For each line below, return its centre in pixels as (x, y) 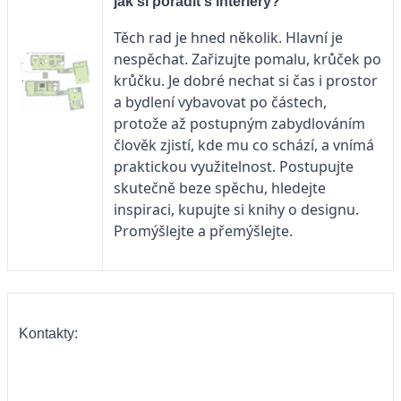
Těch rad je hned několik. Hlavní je (228, 37)
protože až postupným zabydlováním (239, 123)
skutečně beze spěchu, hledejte (220, 188)
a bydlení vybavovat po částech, (220, 102)
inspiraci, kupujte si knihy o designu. (236, 209)
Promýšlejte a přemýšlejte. (203, 230)
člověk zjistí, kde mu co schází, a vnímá (244, 145)
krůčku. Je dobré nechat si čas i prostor (246, 80)
